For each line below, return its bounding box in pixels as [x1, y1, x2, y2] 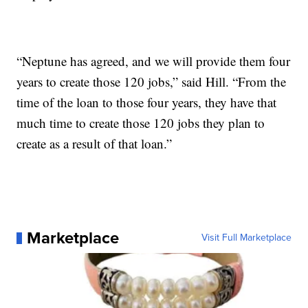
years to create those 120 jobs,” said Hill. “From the [16, 73, 287, 91]
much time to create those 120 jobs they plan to [16, 114, 265, 132]
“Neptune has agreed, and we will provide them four [16, 52, 291, 70]
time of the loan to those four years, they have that [16, 93, 277, 111]
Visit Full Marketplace [201, 230, 291, 245]
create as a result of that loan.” [16, 135, 173, 153]
